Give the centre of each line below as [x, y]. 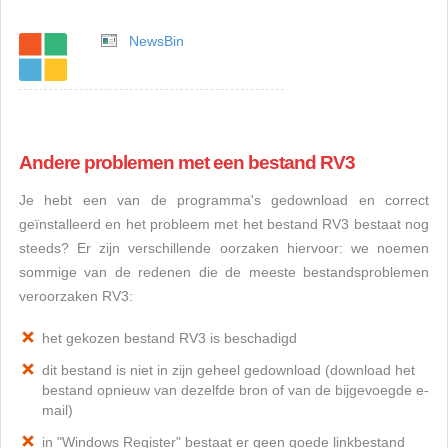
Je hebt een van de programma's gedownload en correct [224, 200]
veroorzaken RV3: [76, 296]
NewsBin [156, 41]
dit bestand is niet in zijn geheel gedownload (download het [228, 370]
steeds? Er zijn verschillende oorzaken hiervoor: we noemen [224, 248]
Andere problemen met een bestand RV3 [187, 162]
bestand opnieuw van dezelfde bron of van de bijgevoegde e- [235, 390]
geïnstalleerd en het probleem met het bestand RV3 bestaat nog [224, 224]
